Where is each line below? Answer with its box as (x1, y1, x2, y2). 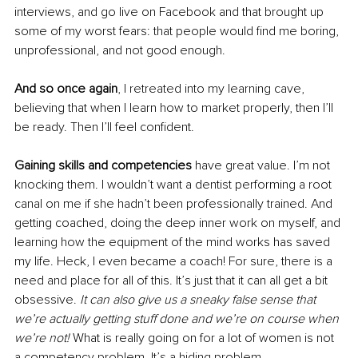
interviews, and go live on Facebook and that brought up (14, 3, 327, 20)
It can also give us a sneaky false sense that (80, 291, 319, 308)
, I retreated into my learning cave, (117, 80, 308, 97)
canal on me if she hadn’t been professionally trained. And (14, 195, 336, 212)
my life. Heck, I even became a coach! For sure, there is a (14, 253, 336, 269)
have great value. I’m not (192, 157, 333, 173)
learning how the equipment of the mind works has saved (14, 233, 333, 250)
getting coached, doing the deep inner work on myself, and (14, 214, 344, 231)
